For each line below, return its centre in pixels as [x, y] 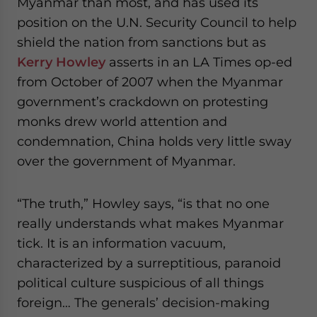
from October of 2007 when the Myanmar [150, 82]
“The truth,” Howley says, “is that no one [143, 203]
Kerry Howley [61, 62]
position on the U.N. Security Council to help [157, 22]
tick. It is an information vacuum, [121, 243]
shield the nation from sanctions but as [142, 42]
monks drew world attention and [122, 121]
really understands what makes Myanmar [150, 223]
